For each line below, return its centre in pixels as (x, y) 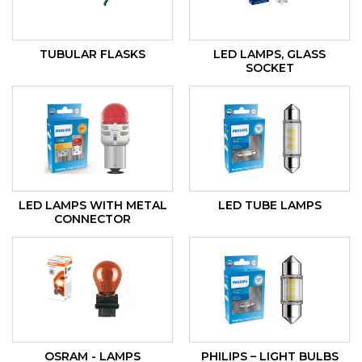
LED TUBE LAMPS (269, 205)
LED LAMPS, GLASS (269, 54)
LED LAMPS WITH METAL (93, 205)
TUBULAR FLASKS (93, 54)
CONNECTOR (93, 219)
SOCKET (269, 67)
